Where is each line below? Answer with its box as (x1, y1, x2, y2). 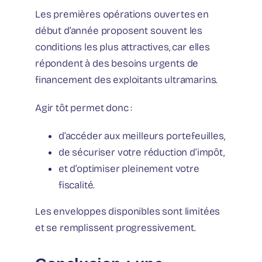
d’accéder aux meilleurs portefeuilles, (58, 130, 225, 143)
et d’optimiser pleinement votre (58, 163, 199, 175)
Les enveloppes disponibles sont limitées (35, 205, 220, 218)
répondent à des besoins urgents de (35, 57, 199, 70)
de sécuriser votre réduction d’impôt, (58, 146, 225, 159)
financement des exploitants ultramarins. (35, 74, 218, 87)
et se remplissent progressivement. (35, 222, 196, 235)
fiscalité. (58, 179, 95, 192)
